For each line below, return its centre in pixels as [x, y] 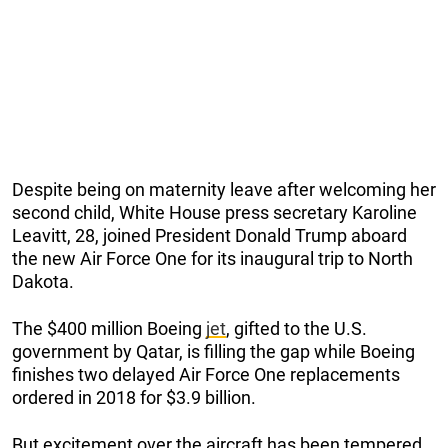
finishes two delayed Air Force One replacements [206, 374]
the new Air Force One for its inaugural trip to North [212, 258]
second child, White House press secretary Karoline [214, 212]
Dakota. [43, 281]
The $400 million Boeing [109, 328]
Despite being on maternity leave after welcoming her [224, 189]
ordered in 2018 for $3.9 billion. [134, 397]
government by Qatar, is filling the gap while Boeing [213, 351]
